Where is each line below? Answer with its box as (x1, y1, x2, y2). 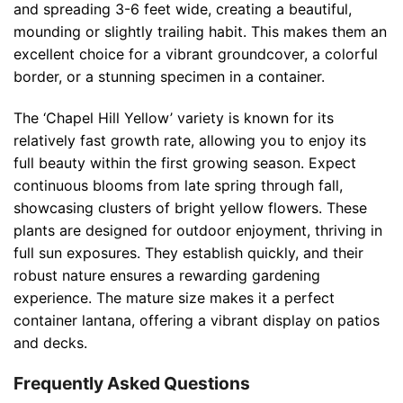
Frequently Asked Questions (13, 372, 250, 395)
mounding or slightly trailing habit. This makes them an (13, 22, 387, 40)
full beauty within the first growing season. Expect (13, 153, 356, 172)
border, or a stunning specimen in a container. (13, 67, 325, 85)
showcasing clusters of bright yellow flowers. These (13, 198, 367, 217)
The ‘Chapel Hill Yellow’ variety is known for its (13, 108, 334, 127)
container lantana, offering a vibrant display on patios (13, 310, 380, 329)
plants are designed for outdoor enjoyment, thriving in (13, 220, 382, 239)
